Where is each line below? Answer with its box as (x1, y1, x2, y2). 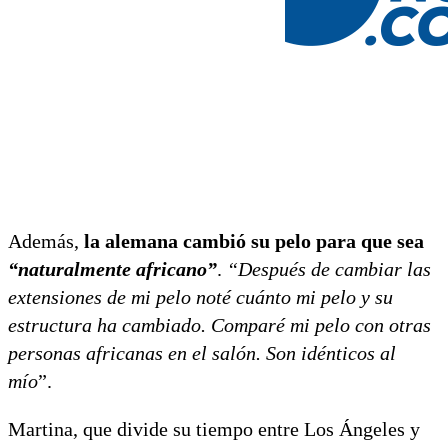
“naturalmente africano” (8, 257, 217, 280)
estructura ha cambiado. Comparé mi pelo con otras (8, 313, 431, 336)
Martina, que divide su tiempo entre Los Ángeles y (8, 417, 420, 440)
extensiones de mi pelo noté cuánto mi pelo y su (8, 285, 393, 308)
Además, (8, 229, 79, 252)
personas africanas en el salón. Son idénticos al (8, 341, 396, 364)
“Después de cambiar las (222, 257, 431, 280)
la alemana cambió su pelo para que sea (79, 229, 424, 252)
